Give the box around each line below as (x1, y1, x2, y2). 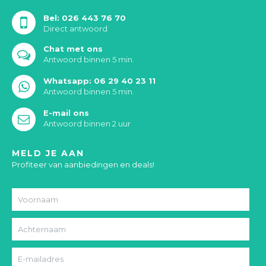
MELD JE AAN (12, 148, 84, 159)
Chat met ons (43, 44, 103, 54)
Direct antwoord (43, 24, 107, 34)
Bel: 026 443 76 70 (43, 13, 126, 23)
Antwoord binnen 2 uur (43, 119, 131, 129)
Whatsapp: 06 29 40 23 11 (43, 76, 156, 86)
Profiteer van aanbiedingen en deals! (12, 160, 154, 170)
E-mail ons (43, 108, 89, 118)
